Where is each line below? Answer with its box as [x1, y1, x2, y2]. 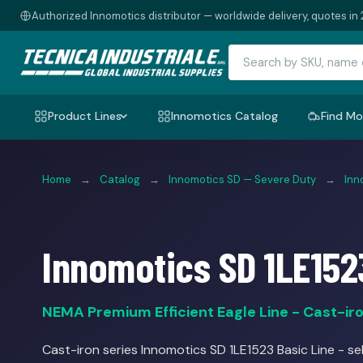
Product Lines [48, 109, 122, 123]
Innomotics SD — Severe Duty [169, 173, 316, 186]
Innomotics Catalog [171, 109, 278, 123]
